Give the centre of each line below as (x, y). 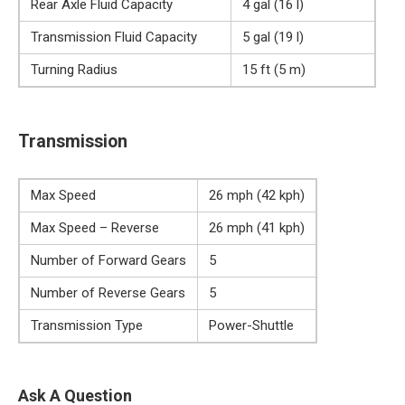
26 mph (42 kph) (257, 195)
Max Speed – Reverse (95, 227)
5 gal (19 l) (273, 37)
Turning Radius (74, 69)
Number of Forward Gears (108, 260)
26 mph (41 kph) (257, 227)
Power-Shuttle (251, 325)
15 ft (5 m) (274, 69)
